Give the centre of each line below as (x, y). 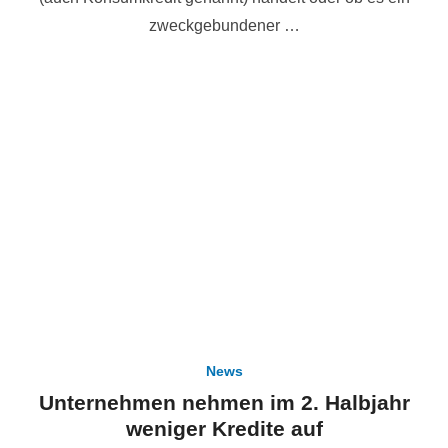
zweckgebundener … (224, 26)
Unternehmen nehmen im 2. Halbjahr (224, 403)
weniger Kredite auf (224, 429)
